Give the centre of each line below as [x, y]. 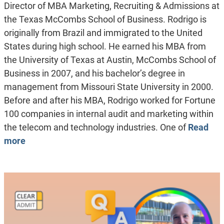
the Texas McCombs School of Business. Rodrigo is [105, 19]
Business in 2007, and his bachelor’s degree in [94, 73]
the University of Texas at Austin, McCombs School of [110, 60]
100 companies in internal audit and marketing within [108, 114]
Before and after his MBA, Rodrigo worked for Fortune [109, 100]
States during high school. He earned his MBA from [105, 46]
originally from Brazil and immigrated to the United [103, 33]
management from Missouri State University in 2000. [108, 87]
